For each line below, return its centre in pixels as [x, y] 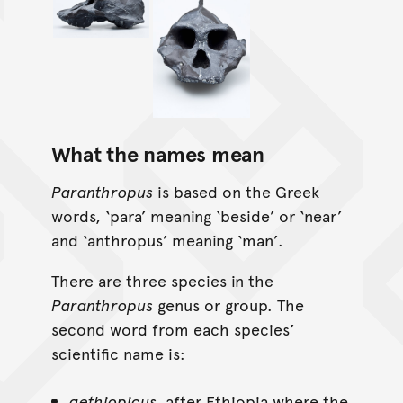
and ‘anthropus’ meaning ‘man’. [167, 239]
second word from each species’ [172, 328]
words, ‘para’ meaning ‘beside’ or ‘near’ [196, 215]
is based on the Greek [236, 191]
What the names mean [157, 153]
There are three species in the [162, 280]
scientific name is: [118, 353]
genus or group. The [228, 304]
